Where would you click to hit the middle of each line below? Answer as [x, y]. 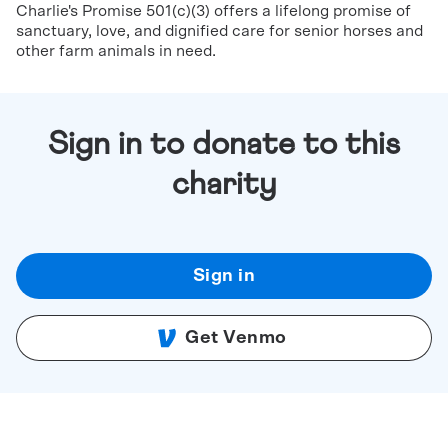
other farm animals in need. [116, 51]
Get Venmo [236, 338]
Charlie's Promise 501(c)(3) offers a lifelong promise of [213, 11]
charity [224, 185]
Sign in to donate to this [224, 145]
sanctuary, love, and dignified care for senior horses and [219, 31]
